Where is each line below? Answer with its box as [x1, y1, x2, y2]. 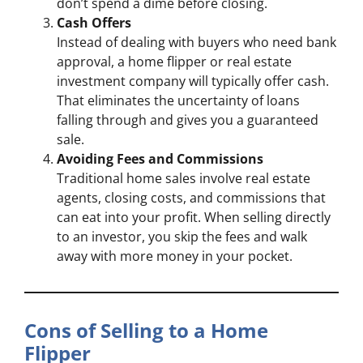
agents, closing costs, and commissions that [57, 189, 326, 207]
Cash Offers [57, 14, 131, 32]
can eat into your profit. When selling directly [57, 208, 331, 227]
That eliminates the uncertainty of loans [57, 92, 300, 110]
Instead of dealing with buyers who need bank [57, 33, 336, 52]
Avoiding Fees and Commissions [57, 150, 263, 169]
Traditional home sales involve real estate [57, 169, 310, 188]
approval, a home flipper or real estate [57, 53, 292, 71]
